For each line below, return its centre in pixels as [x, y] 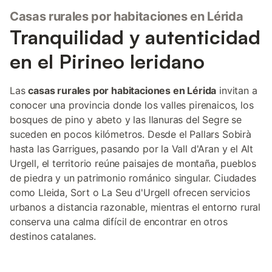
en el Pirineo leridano [107, 61]
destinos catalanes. [53, 236]
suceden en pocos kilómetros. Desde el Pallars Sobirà [131, 134]
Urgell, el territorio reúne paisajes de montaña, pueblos [133, 163]
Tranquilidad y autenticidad [135, 37]
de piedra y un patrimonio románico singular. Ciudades [133, 178]
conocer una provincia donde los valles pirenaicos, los [132, 105]
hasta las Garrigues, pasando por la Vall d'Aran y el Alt [132, 149]
